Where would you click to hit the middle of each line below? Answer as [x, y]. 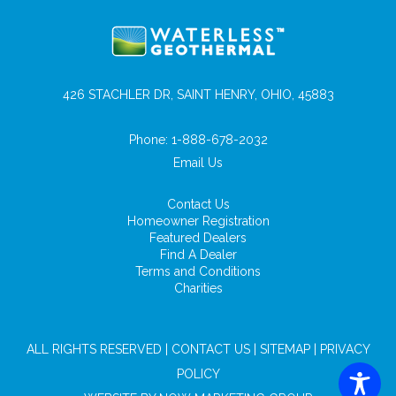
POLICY [198, 373]
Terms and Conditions [198, 271]
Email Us [198, 162]
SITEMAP [285, 349]
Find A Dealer [198, 254]
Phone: [150, 139]
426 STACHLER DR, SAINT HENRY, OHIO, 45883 [198, 94]
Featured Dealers [198, 237]
